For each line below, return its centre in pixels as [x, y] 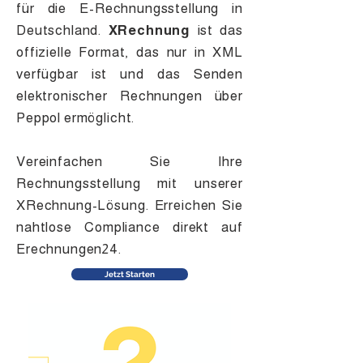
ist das [217, 30]
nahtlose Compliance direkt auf [130, 227]
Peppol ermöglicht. [76, 118]
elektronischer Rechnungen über [130, 96]
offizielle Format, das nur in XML [130, 52]
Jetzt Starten [130, 274]
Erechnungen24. [69, 249]
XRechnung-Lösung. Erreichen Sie [130, 205]
